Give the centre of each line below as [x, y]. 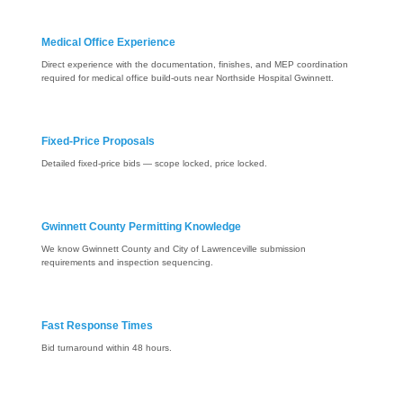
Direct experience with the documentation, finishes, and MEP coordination [195, 65]
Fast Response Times [97, 326]
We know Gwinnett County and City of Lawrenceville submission [174, 249]
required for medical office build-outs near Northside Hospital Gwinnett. [188, 78]
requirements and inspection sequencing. [127, 263]
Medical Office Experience [108, 43]
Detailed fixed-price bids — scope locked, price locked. [154, 164]
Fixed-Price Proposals [98, 142]
